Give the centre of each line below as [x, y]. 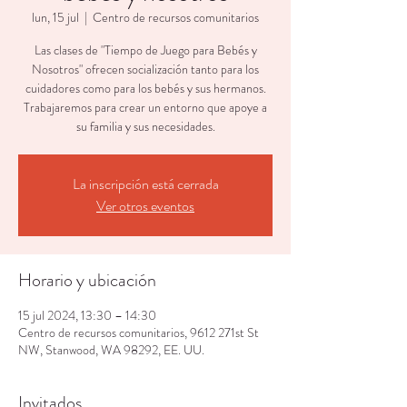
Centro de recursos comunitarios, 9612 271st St [139, 333]
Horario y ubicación [87, 280]
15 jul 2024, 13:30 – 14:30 [87, 315]
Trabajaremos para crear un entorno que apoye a [145, 107]
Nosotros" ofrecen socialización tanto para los [145, 69]
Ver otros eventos [145, 206]
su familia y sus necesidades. [145, 126]
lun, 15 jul [55, 17]
